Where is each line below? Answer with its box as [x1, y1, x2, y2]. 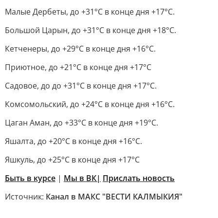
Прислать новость [103, 173, 175, 183]
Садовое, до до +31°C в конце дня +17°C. [5, 80, 157, 91]
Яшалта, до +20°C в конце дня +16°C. [5, 136, 142, 146]
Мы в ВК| [64, 173, 101, 183]
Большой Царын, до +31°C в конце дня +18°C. [5, 25, 176, 36]
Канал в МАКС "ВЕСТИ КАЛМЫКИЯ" [46, 191, 182, 202]
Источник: [5, 191, 46, 202]
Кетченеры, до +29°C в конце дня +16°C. [5, 43, 156, 54]
